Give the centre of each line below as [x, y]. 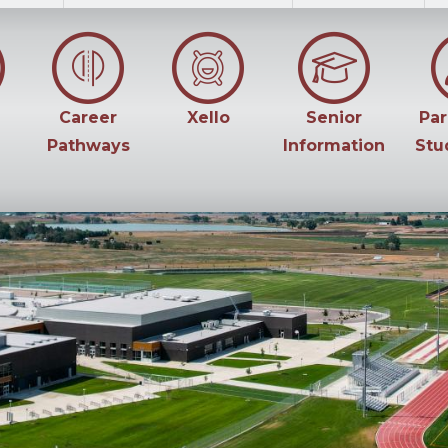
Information [334, 145]
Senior [334, 117]
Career [88, 117]
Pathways [88, 145]
